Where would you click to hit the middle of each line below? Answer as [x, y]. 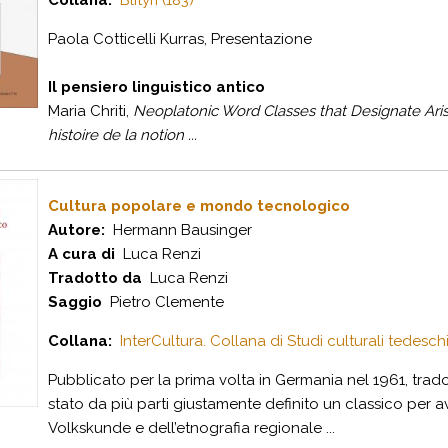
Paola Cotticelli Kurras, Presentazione [180, 39]
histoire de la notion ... [122, 135]
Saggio [75, 302]
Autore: [76, 230]
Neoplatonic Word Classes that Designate [278, 111]
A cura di [81, 254]
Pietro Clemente [163, 302]
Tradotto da [95, 278]
